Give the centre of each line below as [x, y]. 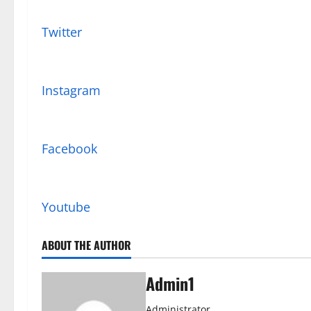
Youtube [66, 207]
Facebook [69, 149]
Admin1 [170, 283]
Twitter [62, 32]
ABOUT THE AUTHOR [86, 245]
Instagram [71, 90]
